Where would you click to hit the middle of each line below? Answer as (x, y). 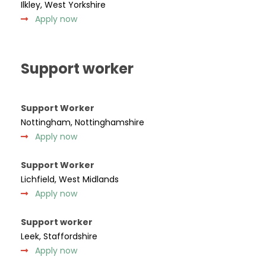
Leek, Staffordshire (59, 236)
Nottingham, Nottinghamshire (82, 122)
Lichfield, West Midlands (69, 179)
